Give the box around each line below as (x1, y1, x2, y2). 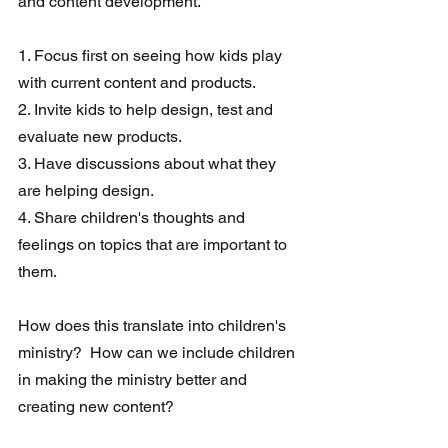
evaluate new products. (18, 127, 185, 147)
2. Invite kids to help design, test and (18, 100, 277, 120)
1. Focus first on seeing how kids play (18, 46, 286, 66)
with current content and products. (18, 73, 256, 93)
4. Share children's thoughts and (18, 208, 249, 228)
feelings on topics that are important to (18, 235, 291, 255)
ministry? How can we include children (18, 343, 299, 363)
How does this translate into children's (18, 316, 290, 336)
